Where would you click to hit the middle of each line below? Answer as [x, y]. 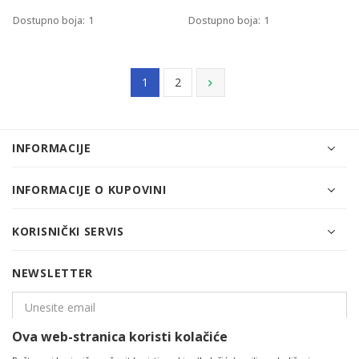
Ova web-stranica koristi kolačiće [120, 337]
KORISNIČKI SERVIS [68, 231]
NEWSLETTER [52, 272]
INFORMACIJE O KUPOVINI [89, 189]
